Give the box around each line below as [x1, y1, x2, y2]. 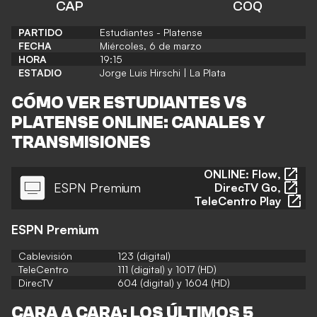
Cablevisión [18, 249, 72, 262]
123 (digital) [117, 249, 171, 262]
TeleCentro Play [195, 193, 281, 208]
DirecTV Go [214, 180, 277, 195]
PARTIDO [18, 25, 62, 38]
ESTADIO [18, 66, 62, 79]
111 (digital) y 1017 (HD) [117, 263, 217, 275]
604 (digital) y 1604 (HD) [117, 276, 230, 289]
